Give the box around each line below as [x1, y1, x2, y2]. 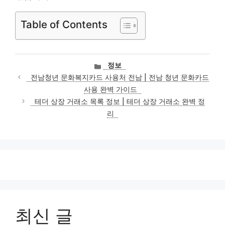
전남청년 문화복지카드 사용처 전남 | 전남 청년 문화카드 [31, 73, 209, 81]
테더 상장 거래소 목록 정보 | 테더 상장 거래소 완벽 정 [35, 97, 205, 105]
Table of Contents [21, 18, 107, 31]
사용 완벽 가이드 [84, 85, 137, 93]
